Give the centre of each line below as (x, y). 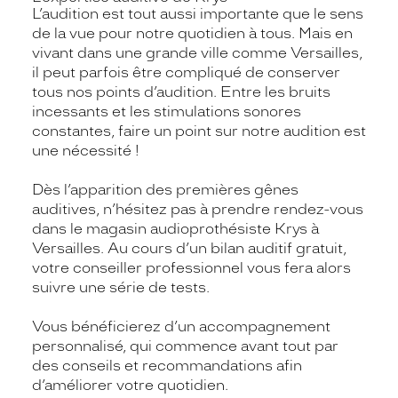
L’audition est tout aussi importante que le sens (198, 13)
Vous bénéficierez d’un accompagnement (181, 326)
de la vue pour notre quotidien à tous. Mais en (192, 33)
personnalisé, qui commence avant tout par (185, 346)
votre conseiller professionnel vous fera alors (191, 267)
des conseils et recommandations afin (167, 365)
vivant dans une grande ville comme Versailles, (197, 52)
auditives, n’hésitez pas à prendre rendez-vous (198, 209)
